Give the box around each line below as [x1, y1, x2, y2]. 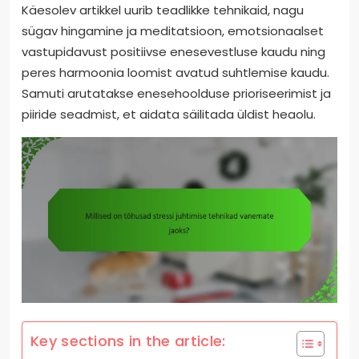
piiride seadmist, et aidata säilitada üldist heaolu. [22, 106, 316, 123]
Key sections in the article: [30, 330, 226, 351]
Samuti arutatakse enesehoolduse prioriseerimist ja [22, 85, 331, 103]
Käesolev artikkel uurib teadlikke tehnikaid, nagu [22, 2, 304, 19]
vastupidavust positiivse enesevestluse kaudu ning [22, 43, 325, 61]
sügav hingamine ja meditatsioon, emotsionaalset [22, 22, 324, 40]
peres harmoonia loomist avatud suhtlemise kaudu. [22, 64, 329, 82]
